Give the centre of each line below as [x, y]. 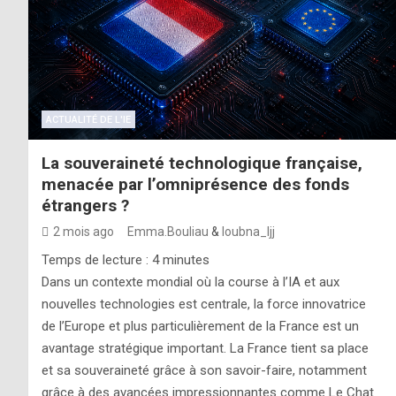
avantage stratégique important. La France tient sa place [205, 348]
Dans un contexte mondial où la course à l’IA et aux [190, 282]
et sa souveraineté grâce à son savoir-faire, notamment [204, 370]
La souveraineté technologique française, [202, 163]
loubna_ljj [248, 231]
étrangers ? [85, 205]
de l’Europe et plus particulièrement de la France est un [200, 326]
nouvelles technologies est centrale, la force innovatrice [204, 304]
